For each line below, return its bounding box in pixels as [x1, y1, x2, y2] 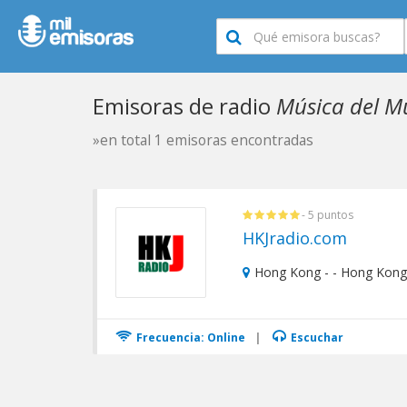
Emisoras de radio [93, 91, 276, 121]
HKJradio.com [243, 227, 347, 249]
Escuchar [288, 330, 343, 345]
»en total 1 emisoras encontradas [93, 130, 313, 150]
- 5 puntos [302, 207, 353, 223]
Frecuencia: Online [134, 330, 245, 345]
